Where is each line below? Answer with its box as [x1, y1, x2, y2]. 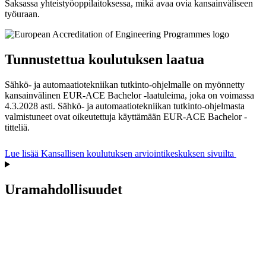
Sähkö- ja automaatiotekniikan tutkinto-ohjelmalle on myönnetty [5, 80, 245, 90]
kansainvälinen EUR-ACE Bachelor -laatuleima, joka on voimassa [5, 90, 254, 101]
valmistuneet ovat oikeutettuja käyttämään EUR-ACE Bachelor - [5, 112, 247, 122]
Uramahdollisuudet [5, 181, 122, 197]
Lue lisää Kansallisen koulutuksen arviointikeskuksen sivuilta [5, 148, 236, 159]
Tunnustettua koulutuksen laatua [5, 52, 204, 68]
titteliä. [5, 122, 30, 133]
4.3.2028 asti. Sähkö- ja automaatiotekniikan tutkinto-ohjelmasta [5, 101, 245, 112]
